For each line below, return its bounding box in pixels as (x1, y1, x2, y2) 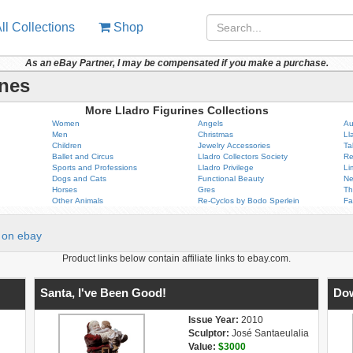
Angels (197, 119, 223, 128)
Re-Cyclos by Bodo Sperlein (197, 196, 299, 205)
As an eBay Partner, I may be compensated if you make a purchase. (24, 58, 329, 69)
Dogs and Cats (51, 174, 106, 183)
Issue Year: (188, 314, 239, 325)
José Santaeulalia (229, 328, 309, 339)
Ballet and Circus (51, 152, 113, 161)
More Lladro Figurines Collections (84, 104, 269, 117)
